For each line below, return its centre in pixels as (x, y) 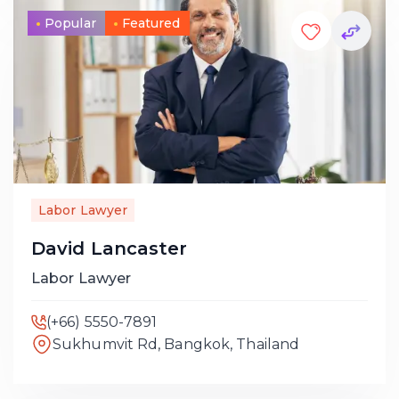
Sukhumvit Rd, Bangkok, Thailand (176, 344)
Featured (151, 23)
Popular (70, 23)
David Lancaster (110, 248)
